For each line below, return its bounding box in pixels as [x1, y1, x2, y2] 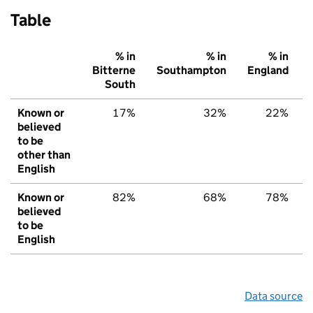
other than [17, 148, 71, 162]
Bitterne [92, 64, 136, 78]
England [247, 64, 289, 78]
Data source [245, 289, 303, 303]
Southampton [156, 64, 226, 78]
